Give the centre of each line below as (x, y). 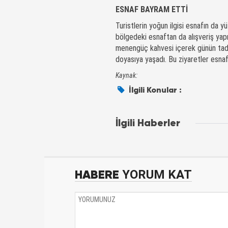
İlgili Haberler (148, 123)
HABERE (97, 175)
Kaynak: (126, 76)
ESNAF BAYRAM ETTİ (152, 10)
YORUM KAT (155, 175)
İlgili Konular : (154, 90)
